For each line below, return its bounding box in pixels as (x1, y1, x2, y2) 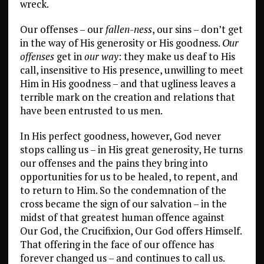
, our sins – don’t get (151, 22, 243, 37)
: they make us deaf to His (118, 49, 235, 64)
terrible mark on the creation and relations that (19, 90, 235, 104)
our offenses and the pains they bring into (19, 156, 208, 170)
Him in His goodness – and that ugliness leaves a (19, 77, 236, 91)
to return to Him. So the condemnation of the (19, 183, 226, 197)
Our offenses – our (19, 22, 105, 37)
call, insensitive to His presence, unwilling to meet (19, 63, 243, 77)
